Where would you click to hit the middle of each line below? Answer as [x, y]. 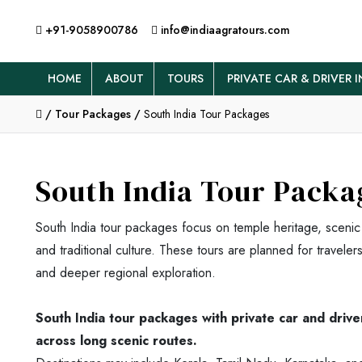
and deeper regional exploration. [126, 273]
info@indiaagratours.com [224, 30]
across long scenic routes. [116, 341]
